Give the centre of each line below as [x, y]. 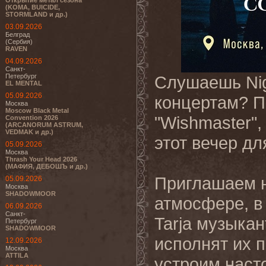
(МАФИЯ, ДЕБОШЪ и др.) [47, 166]
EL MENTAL [24, 83]
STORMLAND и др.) [37, 14]
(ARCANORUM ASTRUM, [44, 125]
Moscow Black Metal [37, 110]
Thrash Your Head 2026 [41, 159]
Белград [18, 34]
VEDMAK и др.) [29, 132]
